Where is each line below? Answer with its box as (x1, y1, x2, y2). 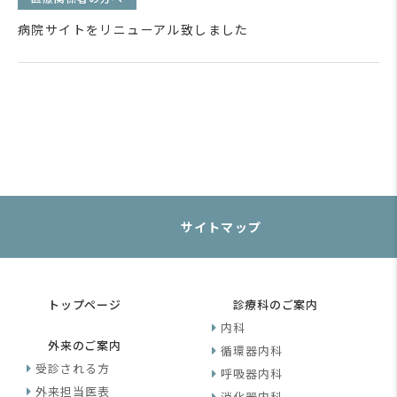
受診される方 (35, 360, 111, 377)
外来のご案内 (48, 337, 121, 354)
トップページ (48, 296, 121, 313)
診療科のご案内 (232, 296, 318, 313)
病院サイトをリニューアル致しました (18, 20, 249, 38)
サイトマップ (181, 218, 261, 236)
